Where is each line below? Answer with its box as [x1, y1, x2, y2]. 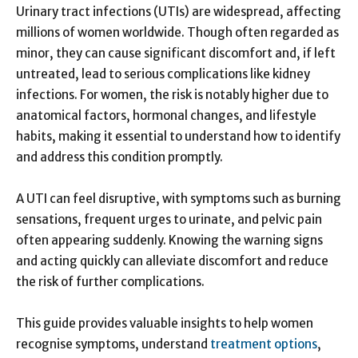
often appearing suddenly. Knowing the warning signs [16, 232, 323, 248]
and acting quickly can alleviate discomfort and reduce [16, 253, 328, 268]
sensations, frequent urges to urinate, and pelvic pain [16, 211, 322, 227]
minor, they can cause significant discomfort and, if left [16, 45, 336, 61]
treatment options [210, 336, 317, 352]
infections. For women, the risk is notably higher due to [16, 86, 328, 102]
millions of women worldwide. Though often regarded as [16, 24, 339, 40]
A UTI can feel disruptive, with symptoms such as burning [16, 190, 341, 206]
